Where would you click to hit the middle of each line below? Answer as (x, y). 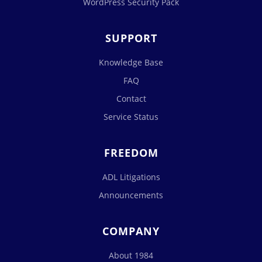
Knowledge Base (131, 62)
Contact (131, 99)
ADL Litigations (131, 177)
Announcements (131, 195)
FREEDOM (131, 153)
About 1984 (131, 255)
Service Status (131, 117)
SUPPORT (131, 38)
